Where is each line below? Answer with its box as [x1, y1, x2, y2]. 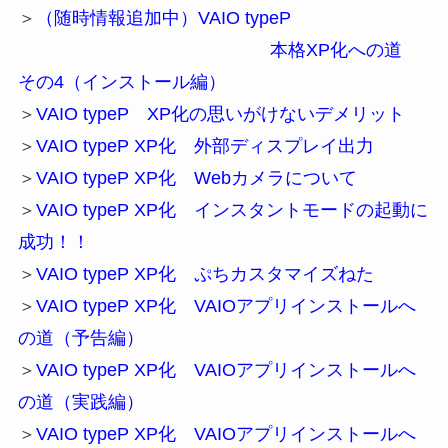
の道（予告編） [17, 327, 144, 348]
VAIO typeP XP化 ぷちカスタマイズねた [35, 263, 374, 284]
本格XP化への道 [269, 39, 420, 60]
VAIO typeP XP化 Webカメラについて [35, 167, 357, 188]
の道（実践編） [17, 391, 144, 412]
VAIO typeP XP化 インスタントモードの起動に [35, 199, 428, 220]
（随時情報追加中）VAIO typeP [35, 7, 291, 28]
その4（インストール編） [17, 71, 226, 92]
